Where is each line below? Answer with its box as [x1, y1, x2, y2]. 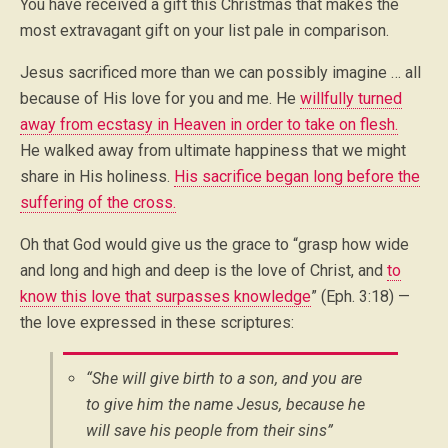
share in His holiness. [20, 166, 174, 186]
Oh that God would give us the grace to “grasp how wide [20, 234, 409, 254]
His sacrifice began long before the [174, 166, 420, 186]
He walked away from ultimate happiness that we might [20, 140, 406, 160]
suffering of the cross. [20, 192, 176, 212]
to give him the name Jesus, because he [85, 394, 365, 414]
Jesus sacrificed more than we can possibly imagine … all [20, 62, 421, 82]
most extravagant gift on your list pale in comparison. [20, 20, 389, 40]
